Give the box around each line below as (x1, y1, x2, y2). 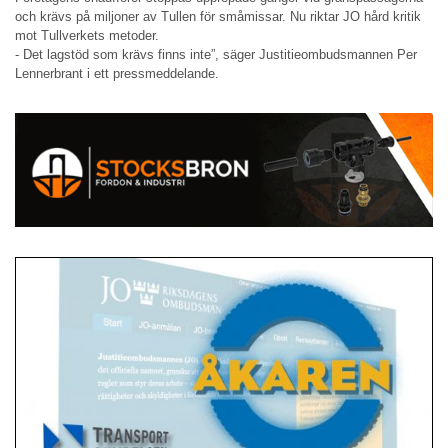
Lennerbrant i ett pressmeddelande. (15, 66, 219, 82)
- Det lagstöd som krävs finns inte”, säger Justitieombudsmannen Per (15, 47, 417, 63)
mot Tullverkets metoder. (15, 28, 159, 44)
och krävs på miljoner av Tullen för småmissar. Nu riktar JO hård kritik (15, 9, 421, 25)
